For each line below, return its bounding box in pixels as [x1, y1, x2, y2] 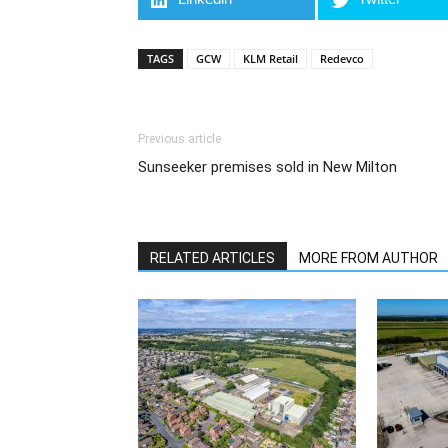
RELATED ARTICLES [150, 250, 275, 266]
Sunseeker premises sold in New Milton [138, 158, 397, 176]
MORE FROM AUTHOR [299, 250, 438, 266]
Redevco [320, 51, 364, 66]
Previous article [138, 132, 221, 146]
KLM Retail [243, 51, 298, 66]
